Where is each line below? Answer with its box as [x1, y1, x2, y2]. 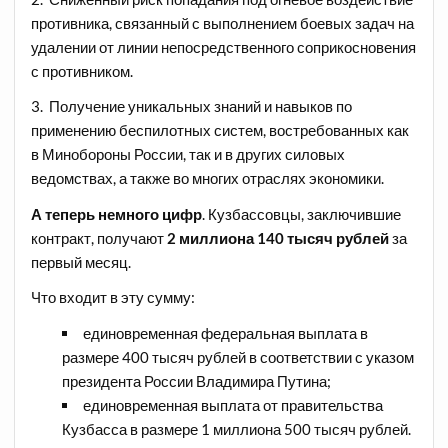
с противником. [31, 61, 134, 80]
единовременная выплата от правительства [82, 395, 383, 414]
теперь [45, 204, 96, 223]
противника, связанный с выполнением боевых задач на [31, 13, 415, 32]
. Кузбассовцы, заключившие [202, 204, 402, 223]
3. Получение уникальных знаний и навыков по [31, 97, 353, 116]
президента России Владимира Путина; [61, 371, 331, 390]
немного [98, 204, 160, 223]
